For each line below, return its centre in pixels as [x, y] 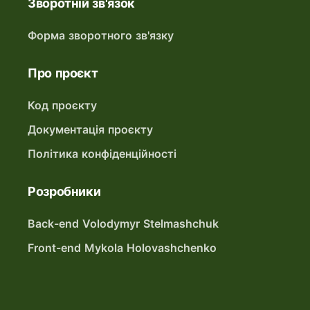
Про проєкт [63, 73]
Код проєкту [62, 105]
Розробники [64, 191]
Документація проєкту [90, 129]
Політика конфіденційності [102, 154]
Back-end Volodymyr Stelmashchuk [123, 224]
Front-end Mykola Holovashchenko [122, 248]
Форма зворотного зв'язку [101, 35]
